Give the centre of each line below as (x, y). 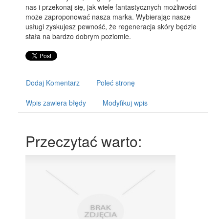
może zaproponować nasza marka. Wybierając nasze (108, 17)
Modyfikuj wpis (125, 103)
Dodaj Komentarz (53, 83)
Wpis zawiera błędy (56, 103)
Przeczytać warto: (84, 141)
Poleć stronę (116, 83)
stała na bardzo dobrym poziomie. (78, 36)
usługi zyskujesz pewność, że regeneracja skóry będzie (111, 26)
